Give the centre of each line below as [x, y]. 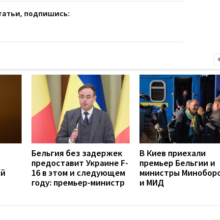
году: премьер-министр [78, 182]
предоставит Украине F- [80, 163]
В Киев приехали [173, 153]
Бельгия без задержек [77, 153]
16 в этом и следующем [78, 172]
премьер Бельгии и [177, 163]
